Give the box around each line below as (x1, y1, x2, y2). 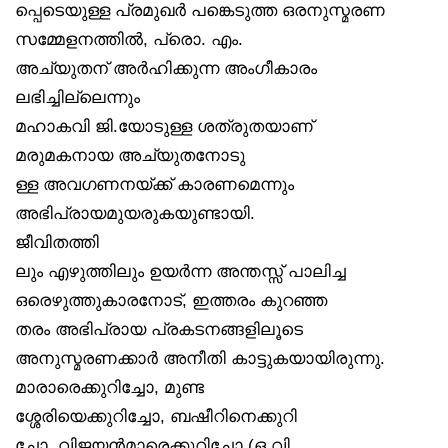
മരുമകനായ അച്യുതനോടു (15, 146, 245, 165)
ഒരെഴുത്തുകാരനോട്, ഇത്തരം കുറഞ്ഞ (15, 291, 327, 310)
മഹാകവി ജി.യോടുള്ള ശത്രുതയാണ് (15, 117, 313, 136)
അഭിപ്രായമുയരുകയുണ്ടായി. (15, 204, 255, 223)
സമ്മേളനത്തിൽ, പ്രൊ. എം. (15, 30, 243, 49)
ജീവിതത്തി (15, 233, 99, 252)
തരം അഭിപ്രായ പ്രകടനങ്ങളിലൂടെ (15, 320, 303, 339)
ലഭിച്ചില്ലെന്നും (15, 88, 140, 107)
